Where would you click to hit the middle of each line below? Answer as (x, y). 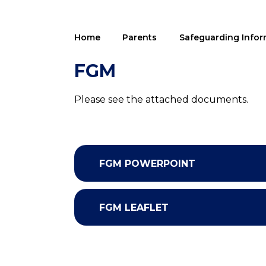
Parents (140, 37)
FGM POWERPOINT (148, 163)
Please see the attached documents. (161, 99)
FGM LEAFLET (134, 207)
